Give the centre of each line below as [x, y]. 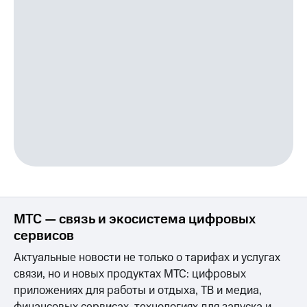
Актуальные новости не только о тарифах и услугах [147, 258]
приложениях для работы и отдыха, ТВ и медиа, [138, 291]
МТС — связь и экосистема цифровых [135, 220]
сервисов [44, 236]
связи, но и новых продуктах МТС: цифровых [130, 274]
